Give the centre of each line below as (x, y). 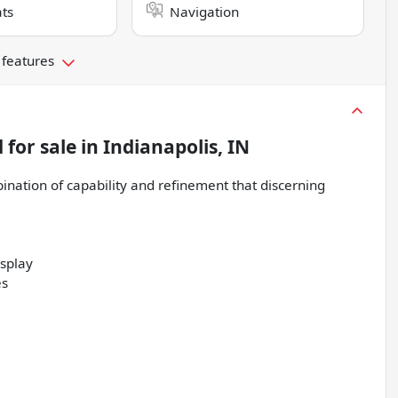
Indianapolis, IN (176, 147)
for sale (40, 147)
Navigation (205, 12)
